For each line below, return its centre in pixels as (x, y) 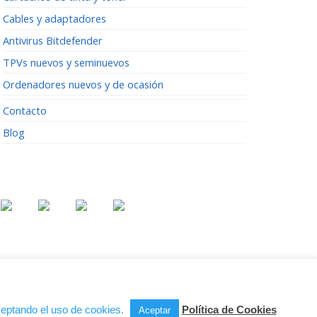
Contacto (25, 111)
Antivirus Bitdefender (53, 41)
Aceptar (154, 310)
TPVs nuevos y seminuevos (66, 63)
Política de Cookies (229, 310)
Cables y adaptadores (54, 19)
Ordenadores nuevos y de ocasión (83, 85)
